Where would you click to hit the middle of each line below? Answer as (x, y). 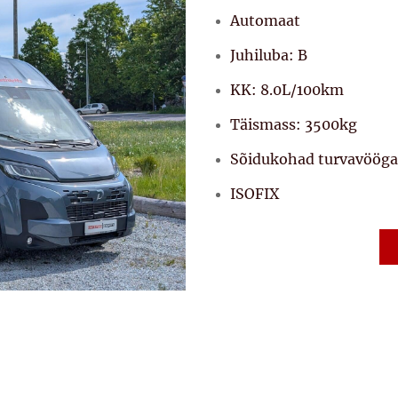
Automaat (265, 20)
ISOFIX (255, 193)
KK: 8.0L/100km (287, 89)
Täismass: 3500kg (294, 124)
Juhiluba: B (269, 55)
